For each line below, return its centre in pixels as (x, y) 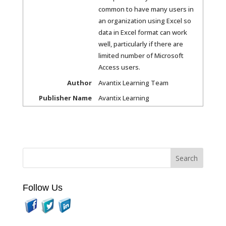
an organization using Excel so (145, 20)
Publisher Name (65, 98)
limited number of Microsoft (141, 55)
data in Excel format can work (143, 32)
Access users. (119, 67)
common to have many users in (146, 9)
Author (79, 82)
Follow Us (42, 188)
